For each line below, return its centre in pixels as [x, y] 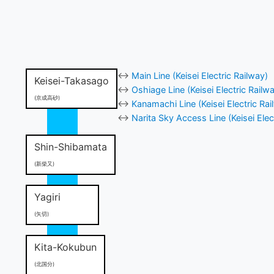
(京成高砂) [47, 97]
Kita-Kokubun [65, 247]
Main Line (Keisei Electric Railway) [200, 75]
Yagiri [47, 197]
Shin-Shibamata [71, 146]
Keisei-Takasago [72, 80]
